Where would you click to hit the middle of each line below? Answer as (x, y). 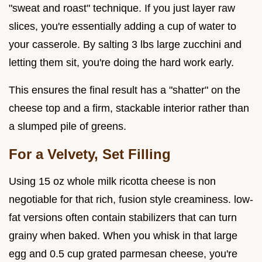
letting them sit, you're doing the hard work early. (121, 63)
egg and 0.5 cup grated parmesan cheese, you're (123, 254)
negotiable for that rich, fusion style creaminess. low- (131, 200)
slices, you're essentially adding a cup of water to (123, 27)
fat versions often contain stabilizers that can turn (123, 218)
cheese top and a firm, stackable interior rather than (129, 108)
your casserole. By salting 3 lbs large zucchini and (125, 45)
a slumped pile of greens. (68, 127)
